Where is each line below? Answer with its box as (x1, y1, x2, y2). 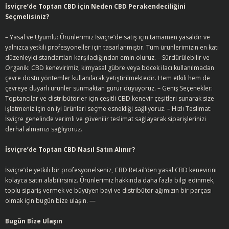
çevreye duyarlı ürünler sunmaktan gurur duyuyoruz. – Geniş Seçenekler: (5, 84, 213, 93)
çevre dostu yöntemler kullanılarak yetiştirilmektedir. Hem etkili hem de (5, 74, 210, 82)
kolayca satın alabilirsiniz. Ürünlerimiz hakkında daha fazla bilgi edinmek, (5, 176, 215, 185)
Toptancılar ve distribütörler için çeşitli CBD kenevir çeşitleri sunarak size (5, 94, 214, 103)
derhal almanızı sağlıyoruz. (5, 125, 82, 133)
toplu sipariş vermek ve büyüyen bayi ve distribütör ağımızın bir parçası (5, 186, 212, 195)
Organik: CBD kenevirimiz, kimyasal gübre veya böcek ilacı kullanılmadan (5, 63, 214, 72)
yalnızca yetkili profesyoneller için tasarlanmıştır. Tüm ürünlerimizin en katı (5, 43, 219, 52)
